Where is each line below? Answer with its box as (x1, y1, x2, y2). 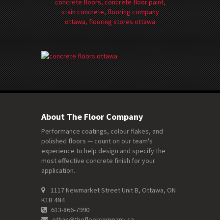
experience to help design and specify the (41, 146, 165, 156)
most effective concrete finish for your (41, 156, 155, 165)
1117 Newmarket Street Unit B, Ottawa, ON (48, 186, 176, 195)
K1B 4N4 (41, 195, 65, 205)
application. (41, 166, 75, 175)
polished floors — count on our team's (41, 137, 153, 146)
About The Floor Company (41, 111, 143, 123)
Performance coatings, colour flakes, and (41, 127, 163, 136)
